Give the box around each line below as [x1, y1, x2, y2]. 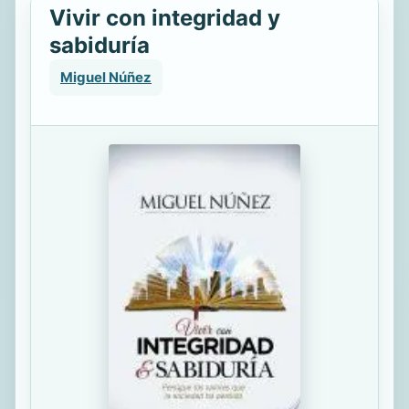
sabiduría [49, 32, 150, 58]
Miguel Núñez [60, 68, 152, 86]
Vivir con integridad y [49, 5, 280, 31]
